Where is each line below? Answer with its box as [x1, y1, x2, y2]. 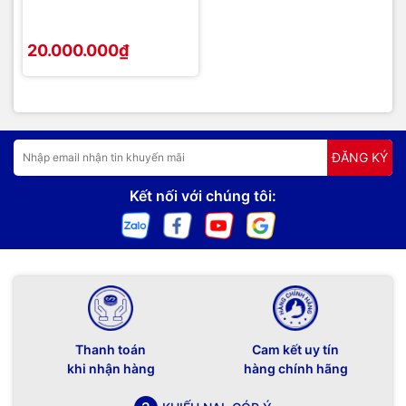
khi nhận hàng [66, 360, 155, 376]
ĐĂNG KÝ [332, 150, 388, 166]
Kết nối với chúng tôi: [130, 186, 276, 205]
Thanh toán [75, 341, 146, 357]
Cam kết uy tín [252, 341, 339, 357]
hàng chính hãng [243, 360, 348, 376]
